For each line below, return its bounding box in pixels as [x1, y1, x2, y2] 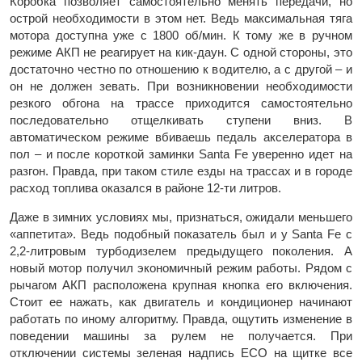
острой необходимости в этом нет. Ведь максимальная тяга [10, 11, 352, 26]
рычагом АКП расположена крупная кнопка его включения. [10, 278, 352, 293]
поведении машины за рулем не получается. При [10, 329, 352, 343]
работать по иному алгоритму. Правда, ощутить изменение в [10, 312, 352, 326]
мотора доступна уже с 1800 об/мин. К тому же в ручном [10, 28, 352, 43]
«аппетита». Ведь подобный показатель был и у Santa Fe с [10, 227, 352, 242]
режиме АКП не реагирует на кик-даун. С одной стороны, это [10, 45, 352, 60]
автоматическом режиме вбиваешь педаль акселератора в [10, 130, 352, 145]
